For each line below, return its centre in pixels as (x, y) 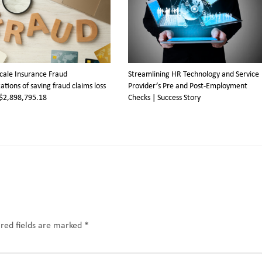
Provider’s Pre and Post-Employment (187, 87)
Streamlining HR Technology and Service (193, 75)
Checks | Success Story (164, 98)
